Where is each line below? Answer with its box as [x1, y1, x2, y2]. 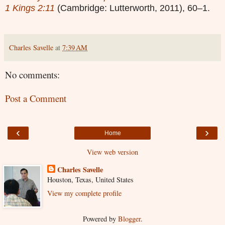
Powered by [82, 214, 118, 224]
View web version [87, 147, 138, 157]
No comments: [5, 68, 60, 81]
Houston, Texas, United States [47, 175, 134, 185]
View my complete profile [47, 188, 122, 198]
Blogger [118, 214, 141, 224]
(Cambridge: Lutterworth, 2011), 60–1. [57, 3, 210, 14]
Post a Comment [5, 91, 66, 104]
